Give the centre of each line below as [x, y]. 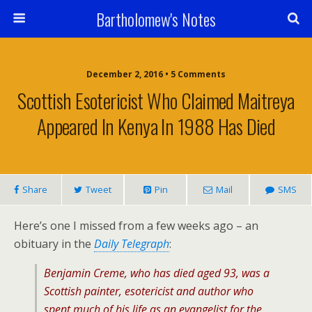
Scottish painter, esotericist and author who [149, 291]
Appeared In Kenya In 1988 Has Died [156, 126]
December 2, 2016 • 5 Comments [156, 74]
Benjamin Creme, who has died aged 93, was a [157, 273]
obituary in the [54, 244]
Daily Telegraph [132, 244]
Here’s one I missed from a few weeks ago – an [136, 226]
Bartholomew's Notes [156, 19]
